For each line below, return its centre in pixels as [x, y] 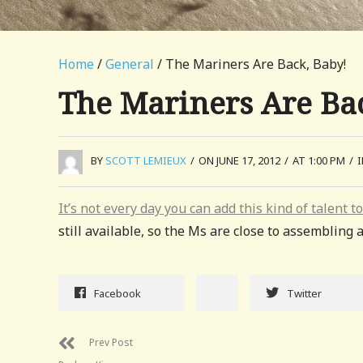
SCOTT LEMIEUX [146, 160]
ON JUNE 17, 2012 [239, 160]
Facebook [117, 293]
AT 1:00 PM [319, 160]
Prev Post [111, 342]
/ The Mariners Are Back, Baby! [250, 64]
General [130, 64]
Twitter [304, 293]
